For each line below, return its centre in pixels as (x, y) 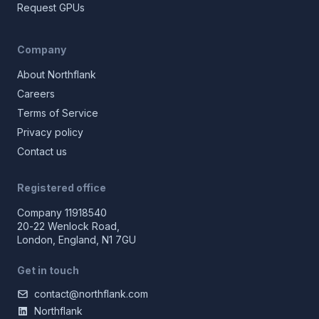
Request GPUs (51, 7)
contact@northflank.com (91, 294)
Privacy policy (50, 132)
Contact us (42, 151)
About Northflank (57, 74)
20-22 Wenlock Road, (68, 226)
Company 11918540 (62, 213)
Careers (36, 94)
